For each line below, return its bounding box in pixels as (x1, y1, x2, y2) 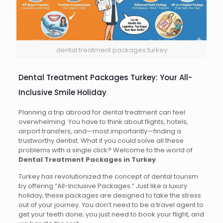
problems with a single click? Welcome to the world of (18, 145, 193, 155)
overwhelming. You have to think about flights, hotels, (18, 117, 188, 127)
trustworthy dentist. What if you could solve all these (18, 136, 184, 146)
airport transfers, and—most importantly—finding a (18, 126, 181, 136)
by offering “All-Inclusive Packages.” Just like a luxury (18, 181, 187, 191)
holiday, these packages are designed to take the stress (18, 191, 201, 201)
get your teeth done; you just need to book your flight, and (18, 210, 204, 220)
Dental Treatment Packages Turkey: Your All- (18, 72, 192, 83)
